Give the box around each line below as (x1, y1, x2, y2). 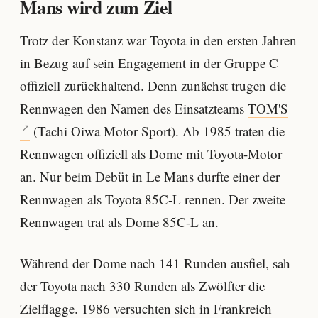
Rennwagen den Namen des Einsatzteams (20, 99, 248, 118)
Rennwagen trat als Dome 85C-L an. (20, 213, 219, 231)
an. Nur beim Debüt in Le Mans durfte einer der (20, 168, 280, 186)
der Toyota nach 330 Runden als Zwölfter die (20, 276, 265, 295)
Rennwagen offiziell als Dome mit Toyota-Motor (20, 145, 282, 163)
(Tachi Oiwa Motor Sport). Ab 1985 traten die (30, 122, 285, 141)
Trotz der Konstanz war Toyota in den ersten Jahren (20, 31, 297, 50)
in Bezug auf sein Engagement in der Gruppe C (20, 54, 278, 72)
